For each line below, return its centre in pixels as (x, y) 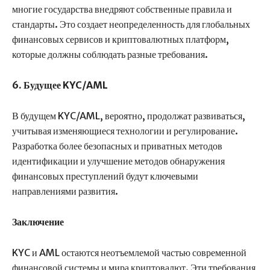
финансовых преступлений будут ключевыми (105, 176)
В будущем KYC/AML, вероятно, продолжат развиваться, (129, 116)
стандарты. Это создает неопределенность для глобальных (131, 24)
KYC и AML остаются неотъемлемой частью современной (129, 253)
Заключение (38, 222)
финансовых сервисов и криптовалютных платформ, (121, 39)
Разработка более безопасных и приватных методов (117, 146)
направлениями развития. (65, 191)
